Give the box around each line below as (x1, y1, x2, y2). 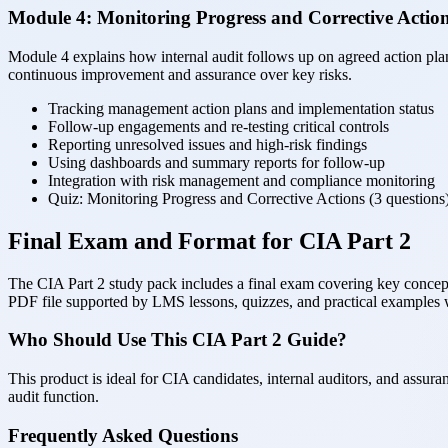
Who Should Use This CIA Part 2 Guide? (8, 329, 347, 351)
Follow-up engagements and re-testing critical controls (48, 117, 389, 135)
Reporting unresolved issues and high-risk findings (48, 135, 367, 153)
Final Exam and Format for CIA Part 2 (8, 227, 411, 254)
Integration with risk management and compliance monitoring (48, 171, 435, 189)
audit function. (8, 388, 99, 406)
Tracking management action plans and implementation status (48, 99, 434, 117)
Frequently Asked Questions (8, 424, 238, 446)
